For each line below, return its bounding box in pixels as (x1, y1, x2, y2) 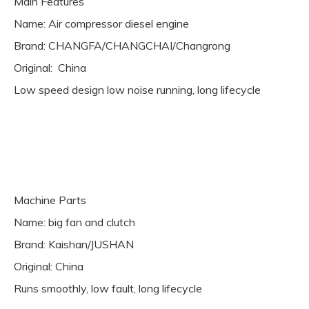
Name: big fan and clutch (14, 215, 135, 229)
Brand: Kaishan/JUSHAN (14, 237, 134, 251)
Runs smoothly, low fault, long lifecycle (14, 281, 202, 295)
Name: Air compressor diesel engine (14, 17, 189, 30)
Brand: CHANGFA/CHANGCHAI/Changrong (14, 39, 230, 52)
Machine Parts (14, 193, 86, 207)
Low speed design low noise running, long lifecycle (14, 83, 261, 97)
